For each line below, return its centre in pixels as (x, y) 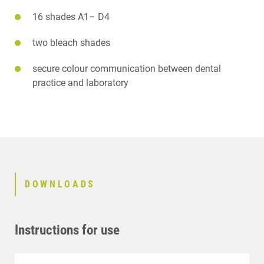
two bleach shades (71, 42)
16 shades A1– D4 (71, 16)
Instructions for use (67, 230)
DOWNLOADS (60, 184)
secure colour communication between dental (127, 68)
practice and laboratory (80, 82)
